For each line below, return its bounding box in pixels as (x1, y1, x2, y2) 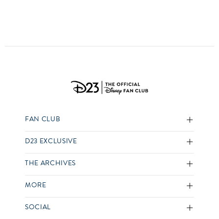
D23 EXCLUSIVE (25, 136, 77, 147)
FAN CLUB (25, 114, 61, 125)
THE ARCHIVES (25, 158, 76, 169)
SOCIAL (25, 202, 51, 213)
